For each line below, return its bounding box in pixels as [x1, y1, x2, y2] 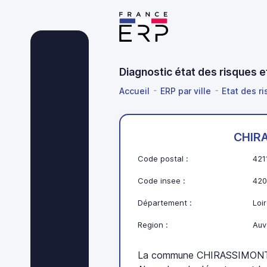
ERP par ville [160, 85, 211, 96]
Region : [138, 220, 169, 230]
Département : [138, 198, 193, 208]
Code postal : [138, 154, 189, 164]
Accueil [119, 85, 150, 96]
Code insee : [138, 176, 186, 186]
